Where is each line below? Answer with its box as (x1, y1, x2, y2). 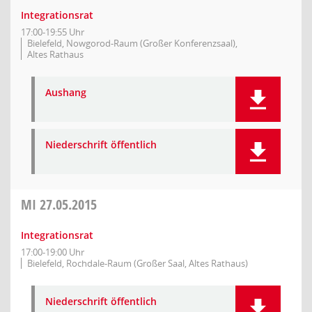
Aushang (45, 86, 86, 99)
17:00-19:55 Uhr (21, 26, 84, 38)
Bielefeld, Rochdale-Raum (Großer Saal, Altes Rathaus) (27, 257, 248, 270)
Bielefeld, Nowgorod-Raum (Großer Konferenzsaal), (27, 37, 237, 49)
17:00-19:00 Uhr (21, 246, 84, 258)
